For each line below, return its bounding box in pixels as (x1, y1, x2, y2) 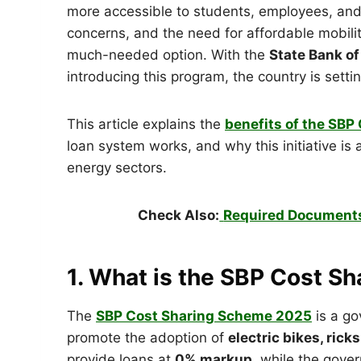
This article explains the (67, 115, 225, 132)
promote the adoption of (67, 329, 228, 346)
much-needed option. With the (67, 46, 269, 63)
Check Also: (138, 206, 220, 223)
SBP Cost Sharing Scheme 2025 (96, 307, 312, 324)
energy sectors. (67, 159, 167, 176)
